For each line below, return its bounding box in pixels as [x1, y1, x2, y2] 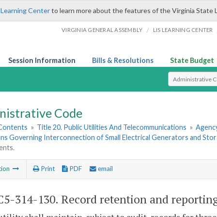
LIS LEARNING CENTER [153, 27, 213, 33]
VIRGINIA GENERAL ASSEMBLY [62, 27, 143, 33]
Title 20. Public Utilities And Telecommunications [37, 123, 187, 132]
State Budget [170, 56, 214, 64]
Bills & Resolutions [92, 56, 154, 64]
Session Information [8, 56, 76, 64]
